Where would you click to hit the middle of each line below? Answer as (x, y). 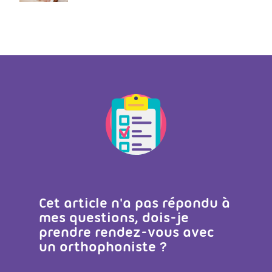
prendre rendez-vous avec (126, 232)
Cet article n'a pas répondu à (134, 202)
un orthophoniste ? (103, 246)
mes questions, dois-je (114, 217)
